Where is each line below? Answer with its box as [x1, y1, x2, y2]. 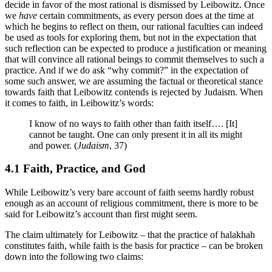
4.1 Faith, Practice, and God [5, 162, 146, 175]
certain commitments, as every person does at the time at [37, 10, 254, 21]
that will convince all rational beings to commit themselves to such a [5, 53, 264, 64]
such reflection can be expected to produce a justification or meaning [5, 42, 267, 53]
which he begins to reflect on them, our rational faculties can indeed [5, 21, 263, 32]
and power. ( [29, 140, 77, 151]
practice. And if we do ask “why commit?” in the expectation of [5, 64, 248, 75]
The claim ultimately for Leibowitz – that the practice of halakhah [5, 229, 255, 240]
